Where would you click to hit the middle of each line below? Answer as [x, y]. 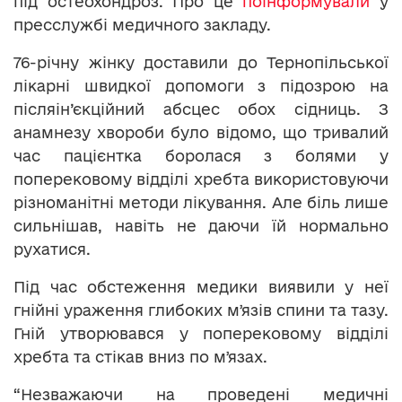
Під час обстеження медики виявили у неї [201, 286]
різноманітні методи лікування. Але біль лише [201, 202]
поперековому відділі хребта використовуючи [201, 179]
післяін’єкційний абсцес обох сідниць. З [201, 109]
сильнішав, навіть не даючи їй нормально [201, 225]
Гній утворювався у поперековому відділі [201, 333]
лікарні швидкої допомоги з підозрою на [201, 85]
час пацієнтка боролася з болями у [201, 155]
